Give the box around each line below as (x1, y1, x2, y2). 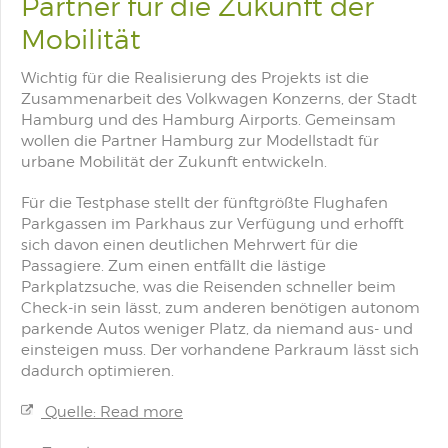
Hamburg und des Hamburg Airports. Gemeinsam (21, 111, 396, 129)
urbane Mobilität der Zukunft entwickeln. (21, 153, 327, 171)
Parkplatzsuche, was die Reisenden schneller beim (21, 278, 396, 296)
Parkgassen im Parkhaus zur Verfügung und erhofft (21, 215, 404, 233)
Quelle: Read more (41, 403, 183, 421)
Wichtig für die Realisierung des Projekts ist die (21, 69, 369, 87)
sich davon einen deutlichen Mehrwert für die (21, 236, 358, 254)
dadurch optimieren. (21, 362, 174, 380)
